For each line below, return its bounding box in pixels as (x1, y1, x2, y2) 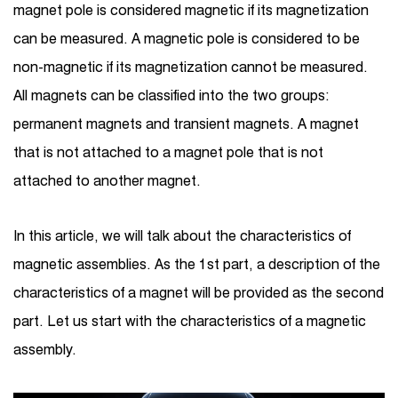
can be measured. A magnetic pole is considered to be (13, 30, 360, 47)
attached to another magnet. (13, 172, 201, 189)
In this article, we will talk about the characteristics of (13, 227, 351, 244)
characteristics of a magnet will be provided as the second (13, 284, 384, 301)
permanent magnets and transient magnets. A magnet (13, 115, 359, 132)
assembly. (13, 341, 76, 358)
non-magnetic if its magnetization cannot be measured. (13, 59, 368, 76)
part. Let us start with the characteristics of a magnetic (13, 313, 366, 330)
